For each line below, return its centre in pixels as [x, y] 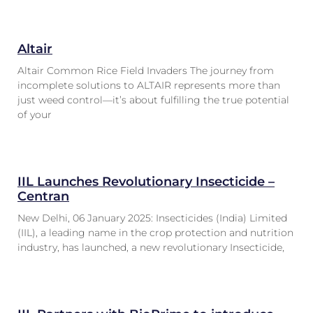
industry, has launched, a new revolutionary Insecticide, [151, 247]
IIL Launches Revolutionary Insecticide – [146, 182]
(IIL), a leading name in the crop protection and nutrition [155, 233]
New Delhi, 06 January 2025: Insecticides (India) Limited [152, 218]
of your [35, 115]
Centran [43, 196]
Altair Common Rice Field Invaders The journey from [146, 71]
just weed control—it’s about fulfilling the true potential [153, 100]
